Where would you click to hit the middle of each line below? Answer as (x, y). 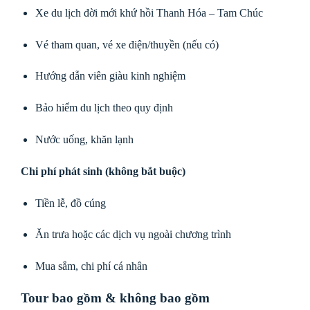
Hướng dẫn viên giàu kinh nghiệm (110, 76)
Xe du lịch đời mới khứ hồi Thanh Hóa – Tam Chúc (149, 12)
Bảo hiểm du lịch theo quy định (104, 108)
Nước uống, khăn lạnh (84, 139)
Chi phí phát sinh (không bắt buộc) (103, 171)
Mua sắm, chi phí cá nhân (91, 266)
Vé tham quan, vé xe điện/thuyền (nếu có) (127, 44)
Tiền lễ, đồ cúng (70, 203)
